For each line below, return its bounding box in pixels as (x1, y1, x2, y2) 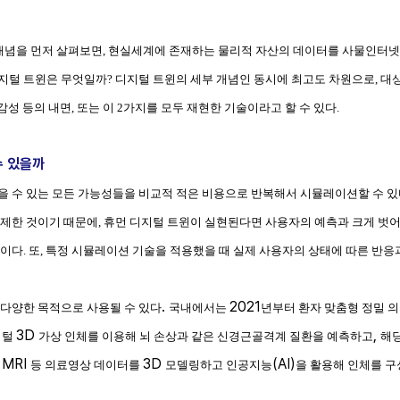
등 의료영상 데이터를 (30, 358, 143, 371)
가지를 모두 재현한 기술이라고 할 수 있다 (123, 101, 337, 114)
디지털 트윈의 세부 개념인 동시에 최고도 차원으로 (115, 72, 375, 86)
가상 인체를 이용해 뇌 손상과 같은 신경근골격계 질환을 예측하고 (38, 329, 373, 343)
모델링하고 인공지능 (165, 358, 272, 371)
